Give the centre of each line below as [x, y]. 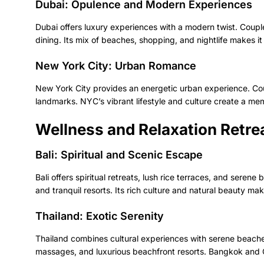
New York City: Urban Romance [116, 65]
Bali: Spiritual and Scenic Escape [119, 154]
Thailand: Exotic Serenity [100, 216]
